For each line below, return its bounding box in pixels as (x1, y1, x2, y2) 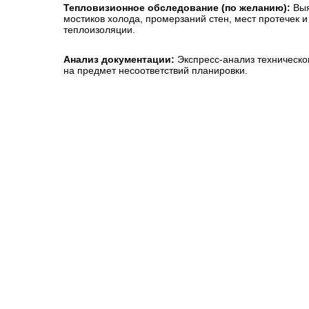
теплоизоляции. (63, 24, 135, 35)
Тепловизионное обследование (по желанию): (63, 2, 290, 13)
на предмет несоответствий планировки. (63, 65, 248, 76)
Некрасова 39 (74, 177, 162, 192)
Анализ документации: (63, 54, 175, 65)
